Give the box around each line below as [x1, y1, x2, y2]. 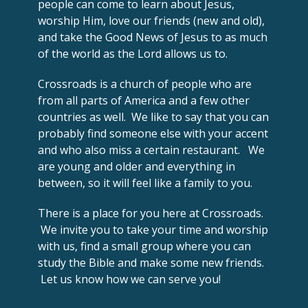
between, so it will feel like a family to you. [38, 175, 252, 190]
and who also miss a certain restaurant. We [38, 142, 265, 157]
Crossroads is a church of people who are [38, 76, 252, 91]
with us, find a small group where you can [38, 238, 251, 254]
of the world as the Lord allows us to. [38, 45, 228, 61]
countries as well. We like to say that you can [38, 109, 269, 124]
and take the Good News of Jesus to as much [38, 29, 267, 45]
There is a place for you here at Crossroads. [38, 205, 263, 221]
